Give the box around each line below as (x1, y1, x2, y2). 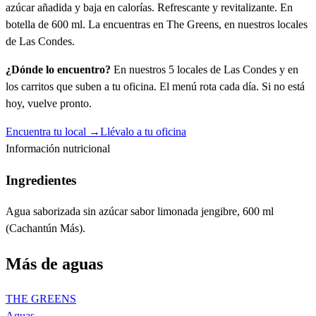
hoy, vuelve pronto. (6, 97, 92, 109)
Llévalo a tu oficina (100, 125, 186, 138)
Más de (6, 255, 62, 274)
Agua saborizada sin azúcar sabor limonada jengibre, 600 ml (6, 205, 274, 218)
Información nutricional (6, 142, 110, 154)
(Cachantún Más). (6, 222, 85, 235)
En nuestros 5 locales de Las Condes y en (111, 63, 298, 75)
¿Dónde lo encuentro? (6, 63, 111, 75)
